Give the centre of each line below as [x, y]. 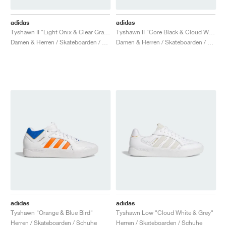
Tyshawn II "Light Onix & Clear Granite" [107, 32]
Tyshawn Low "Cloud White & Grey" [165, 212]
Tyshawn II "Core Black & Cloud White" [212, 32]
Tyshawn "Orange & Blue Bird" [52, 212]
